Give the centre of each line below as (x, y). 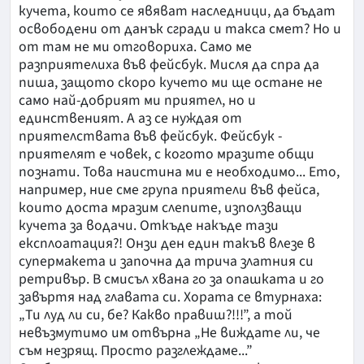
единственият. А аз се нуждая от (130, 119)
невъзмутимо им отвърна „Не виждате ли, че (169, 333)
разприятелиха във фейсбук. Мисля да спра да (169, 65)
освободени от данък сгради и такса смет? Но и (180, 29)
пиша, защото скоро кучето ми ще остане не (171, 83)
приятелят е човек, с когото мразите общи (167, 154)
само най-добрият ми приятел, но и (137, 101)
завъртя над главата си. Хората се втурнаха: (170, 297)
